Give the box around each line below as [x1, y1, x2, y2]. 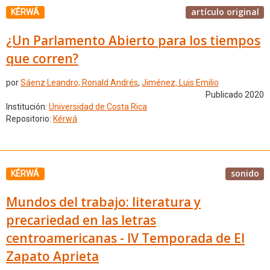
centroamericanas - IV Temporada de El [6, 229, 245, 246]
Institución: [6, 102, 49, 112]
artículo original [190, 6, 259, 17]
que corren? [6, 49, 78, 67]
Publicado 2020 [206, 90, 264, 100]
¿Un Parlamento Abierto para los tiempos [6, 31, 260, 49]
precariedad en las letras [6, 211, 156, 228]
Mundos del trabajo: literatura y [6, 193, 201, 210]
